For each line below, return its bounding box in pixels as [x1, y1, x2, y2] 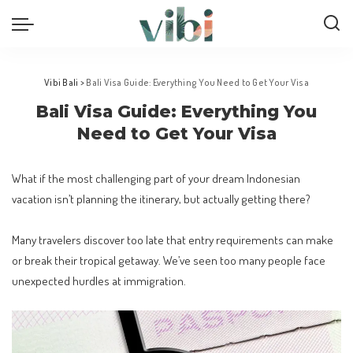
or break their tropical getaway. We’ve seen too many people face [12, 251, 325, 268]
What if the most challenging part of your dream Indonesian [12, 170, 300, 186]
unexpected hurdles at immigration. [12, 272, 186, 288]
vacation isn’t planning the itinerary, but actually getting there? [12, 191, 310, 206]
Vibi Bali [44, 76, 79, 88]
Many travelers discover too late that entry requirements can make [12, 231, 333, 247]
